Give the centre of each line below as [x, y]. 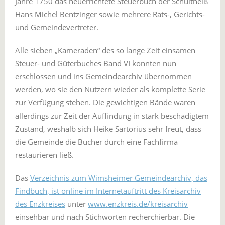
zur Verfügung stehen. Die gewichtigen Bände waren [105, 102]
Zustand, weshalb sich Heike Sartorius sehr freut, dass [108, 128]
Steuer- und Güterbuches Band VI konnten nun [96, 63]
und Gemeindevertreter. [57, 27]
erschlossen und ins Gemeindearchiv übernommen [103, 76]
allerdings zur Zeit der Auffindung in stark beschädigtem [112, 115]
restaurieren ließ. [44, 154]
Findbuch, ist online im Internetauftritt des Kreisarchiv [108, 191]
